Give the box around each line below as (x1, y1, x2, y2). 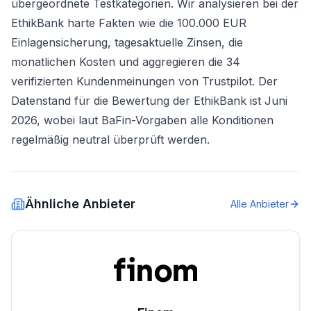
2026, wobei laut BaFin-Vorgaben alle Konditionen (11, 113, 274, 127)
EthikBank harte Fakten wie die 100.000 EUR (11, 16, 246, 30)
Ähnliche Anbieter (25, 196, 135, 211)
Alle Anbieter (230, 198, 289, 210)
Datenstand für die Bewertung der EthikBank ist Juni (11, 94, 287, 108)
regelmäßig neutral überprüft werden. (11, 133, 210, 146)
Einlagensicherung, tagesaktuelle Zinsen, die (11, 35, 243, 49)
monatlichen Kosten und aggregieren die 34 (11, 55, 240, 69)
